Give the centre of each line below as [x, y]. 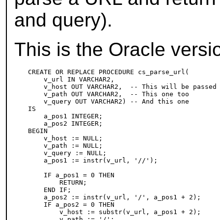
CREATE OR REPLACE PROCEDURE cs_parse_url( [109, 72]
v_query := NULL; [68, 153]
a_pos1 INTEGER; [66, 116]
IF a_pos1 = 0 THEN [71, 175]
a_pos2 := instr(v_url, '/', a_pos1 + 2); [115, 197]
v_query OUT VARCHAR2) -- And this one [109, 102]
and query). [64, 20]
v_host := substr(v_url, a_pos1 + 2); [115, 212]
